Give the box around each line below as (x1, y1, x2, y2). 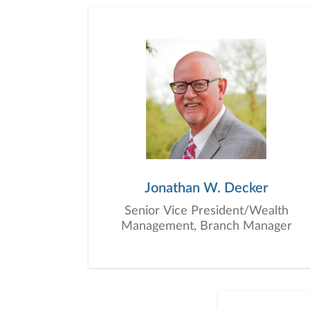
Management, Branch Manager (120, 219, 292, 232)
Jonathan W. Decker (145, 181, 268, 195)
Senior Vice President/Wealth (124, 204, 289, 217)
